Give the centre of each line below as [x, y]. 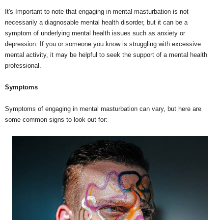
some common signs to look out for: [56, 119]
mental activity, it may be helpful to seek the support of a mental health [106, 55]
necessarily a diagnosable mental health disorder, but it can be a [96, 22]
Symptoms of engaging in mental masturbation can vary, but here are [103, 109]
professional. [23, 65]
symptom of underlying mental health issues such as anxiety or [95, 33]
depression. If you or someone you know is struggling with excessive [103, 44]
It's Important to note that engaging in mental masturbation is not [97, 11]
